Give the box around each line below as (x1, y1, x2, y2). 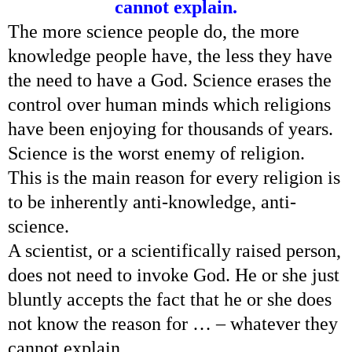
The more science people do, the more (8, 20, 299, 42)
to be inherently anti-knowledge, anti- (8, 191, 296, 212)
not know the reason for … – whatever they (8, 313, 338, 334)
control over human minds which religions (8, 93, 331, 115)
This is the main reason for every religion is (8, 167, 340, 188)
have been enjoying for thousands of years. (8, 118, 333, 139)
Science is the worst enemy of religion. (8, 142, 305, 163)
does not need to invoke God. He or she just (8, 264, 339, 285)
